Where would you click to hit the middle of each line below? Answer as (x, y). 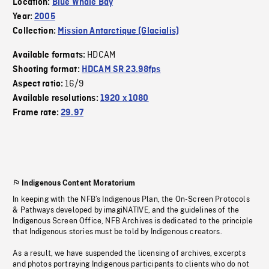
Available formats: (50, 56)
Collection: (35, 32)
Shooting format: (47, 70)
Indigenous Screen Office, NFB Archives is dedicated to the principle (133, 221)
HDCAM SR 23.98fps (121, 70)
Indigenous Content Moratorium (78, 183)
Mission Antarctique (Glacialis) (119, 32)
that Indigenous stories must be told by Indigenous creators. (117, 232)
